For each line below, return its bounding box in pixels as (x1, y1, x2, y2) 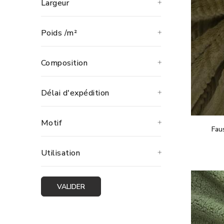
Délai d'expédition (41, 87, 109, 98)
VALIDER (57, 182, 85, 191)
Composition (41, 57, 88, 68)
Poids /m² (41, 27, 77, 38)
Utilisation (41, 147, 80, 158)
